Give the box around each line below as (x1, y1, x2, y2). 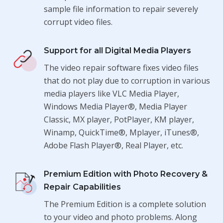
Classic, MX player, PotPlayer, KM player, (43, 113, 194, 125)
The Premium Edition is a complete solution (43, 198, 206, 210)
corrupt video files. (43, 16, 112, 27)
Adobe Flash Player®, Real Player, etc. (43, 139, 183, 151)
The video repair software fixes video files (43, 62, 199, 73)
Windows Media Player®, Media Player (43, 101, 187, 112)
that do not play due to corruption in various (43, 75, 210, 86)
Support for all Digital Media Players (43, 45, 191, 55)
